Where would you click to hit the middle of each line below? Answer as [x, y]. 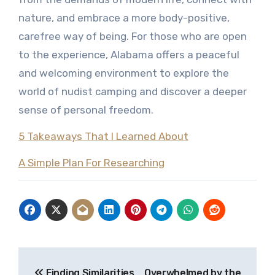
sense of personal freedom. [86, 110]
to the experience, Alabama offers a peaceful [129, 55]
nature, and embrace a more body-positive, [124, 18]
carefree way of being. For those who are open [132, 36]
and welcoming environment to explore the [123, 73]
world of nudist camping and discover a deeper [132, 91]
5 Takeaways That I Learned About [103, 136]
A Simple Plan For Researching [91, 163]
